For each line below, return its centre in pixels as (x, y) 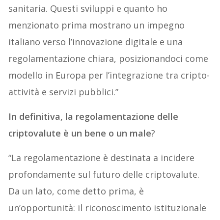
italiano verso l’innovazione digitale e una (96, 42)
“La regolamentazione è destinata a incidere (102, 158)
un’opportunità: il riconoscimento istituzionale (108, 208)
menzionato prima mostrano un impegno (97, 25)
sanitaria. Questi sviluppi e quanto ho (88, 9)
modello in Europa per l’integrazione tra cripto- (109, 75)
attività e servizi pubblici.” (64, 92)
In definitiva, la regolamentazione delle (94, 117)
